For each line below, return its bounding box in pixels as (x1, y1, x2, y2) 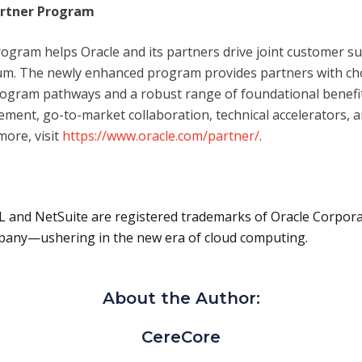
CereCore (141, 326, 221, 347)
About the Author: (102, 288, 260, 308)
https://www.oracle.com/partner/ (62, 126, 259, 145)
